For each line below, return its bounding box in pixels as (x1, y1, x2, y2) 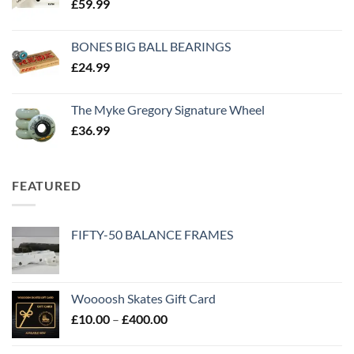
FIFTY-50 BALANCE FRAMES (71, 226, 233, 242)
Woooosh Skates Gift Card (71, 290, 216, 306)
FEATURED (12, 178, 81, 194)
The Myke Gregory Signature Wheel (71, 102, 265, 118)
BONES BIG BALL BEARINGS (71, 39, 231, 55)
